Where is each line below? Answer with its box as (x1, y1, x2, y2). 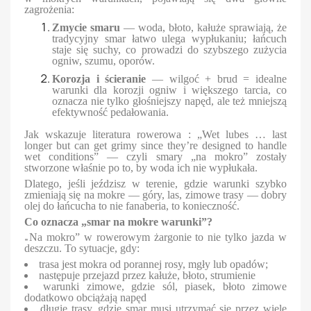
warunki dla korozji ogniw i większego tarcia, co (52, 83, 287, 96)
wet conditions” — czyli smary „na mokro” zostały (24, 150, 287, 162)
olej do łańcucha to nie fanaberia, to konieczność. (24, 199, 239, 212)
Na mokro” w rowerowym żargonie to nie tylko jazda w (29, 231, 287, 244)
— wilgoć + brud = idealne (146, 72, 287, 85)
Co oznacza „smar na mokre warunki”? (24, 215, 212, 228)
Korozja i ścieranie (52, 72, 146, 85)
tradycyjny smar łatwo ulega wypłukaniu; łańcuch (52, 33, 287, 45)
